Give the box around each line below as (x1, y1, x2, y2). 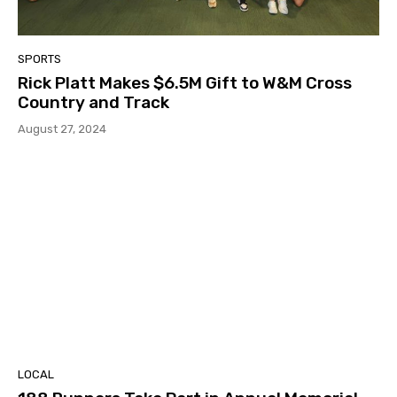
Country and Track (18, 92, 169, 113)
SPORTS (18, 52, 61, 66)
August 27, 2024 (18, 122, 106, 136)
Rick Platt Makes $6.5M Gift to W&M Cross (18, 73, 352, 94)
